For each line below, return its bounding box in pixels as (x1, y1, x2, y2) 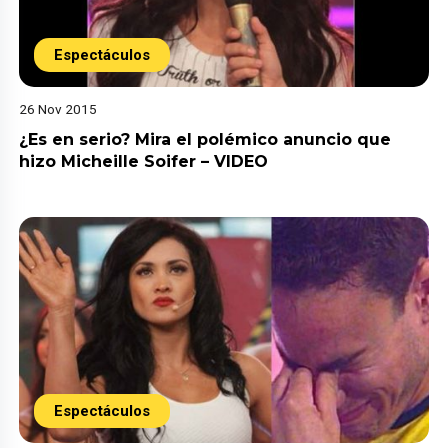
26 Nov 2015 (19, 100, 98, 117)
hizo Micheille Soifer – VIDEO (19, 151, 269, 171)
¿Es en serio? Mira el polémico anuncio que (19, 129, 392, 149)
